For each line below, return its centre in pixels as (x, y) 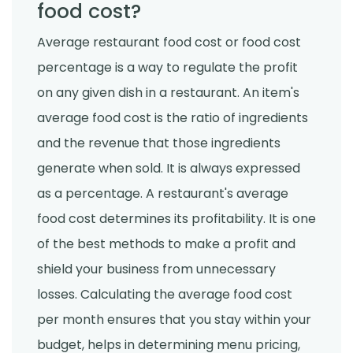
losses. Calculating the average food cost (165, 295)
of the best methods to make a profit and (166, 244)
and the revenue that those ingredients (159, 143)
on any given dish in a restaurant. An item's (168, 93)
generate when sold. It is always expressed (169, 169)
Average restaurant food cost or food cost (169, 43)
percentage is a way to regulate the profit (167, 68)
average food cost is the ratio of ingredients (173, 118)
